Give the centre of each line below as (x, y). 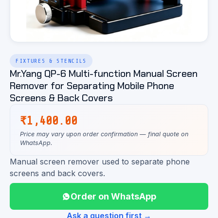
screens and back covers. (57, 173)
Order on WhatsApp (113, 196)
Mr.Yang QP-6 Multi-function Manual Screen (104, 73)
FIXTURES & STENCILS (51, 61)
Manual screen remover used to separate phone (100, 162)
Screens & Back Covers (61, 98)
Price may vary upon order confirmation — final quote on (104, 134)
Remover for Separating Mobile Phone (92, 86)
